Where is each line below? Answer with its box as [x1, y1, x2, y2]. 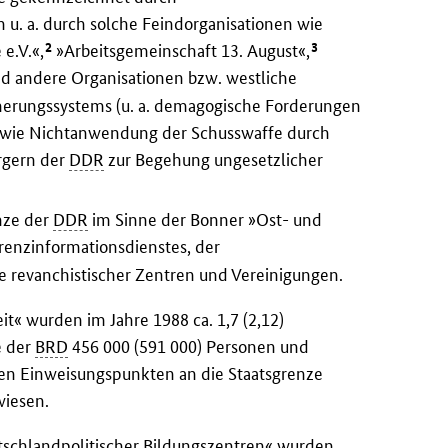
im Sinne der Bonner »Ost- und [88, 209, 323, 231]
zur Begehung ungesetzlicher [104, 148, 324, 170]
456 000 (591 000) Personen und [68, 336, 310, 358]
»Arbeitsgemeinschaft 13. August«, [52, 40, 311, 62]
